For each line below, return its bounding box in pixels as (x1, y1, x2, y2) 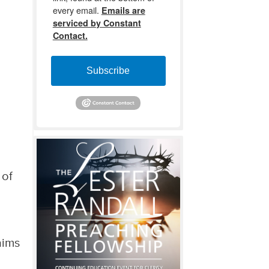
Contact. (52, 29, 88, 41)
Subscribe (86, 65, 130, 76)
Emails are (101, 4, 145, 16)
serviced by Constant (52, 16, 141, 29)
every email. (52, 3, 101, 16)
